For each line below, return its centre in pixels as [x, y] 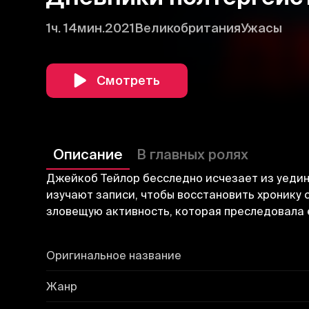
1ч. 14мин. [76, 28]
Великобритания [188, 28]
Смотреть [129, 80]
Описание [88, 154]
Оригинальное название [114, 255]
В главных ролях [193, 154]
